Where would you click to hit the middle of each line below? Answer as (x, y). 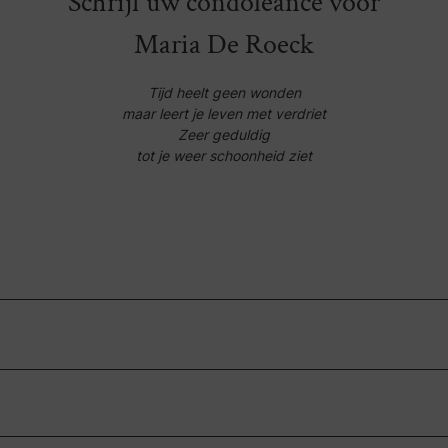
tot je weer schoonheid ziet (224, 155)
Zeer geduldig (224, 134)
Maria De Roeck (224, 44)
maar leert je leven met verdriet (224, 113)
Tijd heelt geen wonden (224, 92)
